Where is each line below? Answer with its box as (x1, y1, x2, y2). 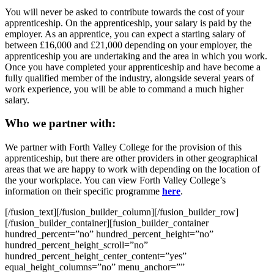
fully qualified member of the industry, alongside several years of (5, 72, 254, 83)
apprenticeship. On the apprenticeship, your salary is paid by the (5, 17, 251, 28)
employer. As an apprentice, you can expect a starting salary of (5, 28, 245, 39)
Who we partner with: (5, 117, 116, 130)
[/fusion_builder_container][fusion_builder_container (5, 218, 209, 228)
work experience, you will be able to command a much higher (5, 83, 243, 94)
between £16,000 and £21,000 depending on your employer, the (5, 39, 252, 50)
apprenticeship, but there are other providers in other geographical (5, 153, 257, 163)
